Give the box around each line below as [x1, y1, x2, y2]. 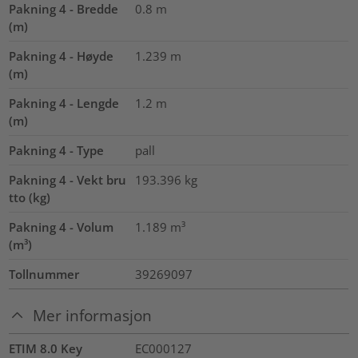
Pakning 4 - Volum [9, 218, 114, 235]
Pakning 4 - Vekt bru [9, 171, 127, 188]
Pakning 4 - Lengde [9, 94, 120, 111]
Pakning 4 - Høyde [9, 47, 114, 64]
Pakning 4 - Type [9, 141, 105, 158]
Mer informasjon [33, 305, 153, 326]
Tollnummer [9, 265, 80, 282]
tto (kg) [9, 189, 51, 205]
